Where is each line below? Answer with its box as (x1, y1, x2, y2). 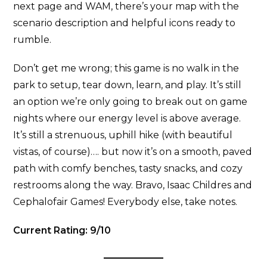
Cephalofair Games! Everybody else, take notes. (13, 195, 238, 207)
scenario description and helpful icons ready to (13, 17, 236, 29)
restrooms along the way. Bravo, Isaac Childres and (13, 179, 253, 191)
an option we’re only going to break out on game (13, 95, 248, 107)
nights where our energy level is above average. (13, 112, 241, 124)
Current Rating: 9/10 (13, 224, 111, 236)
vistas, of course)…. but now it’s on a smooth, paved (13, 145, 253, 157)
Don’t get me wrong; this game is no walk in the (13, 62, 240, 74)
